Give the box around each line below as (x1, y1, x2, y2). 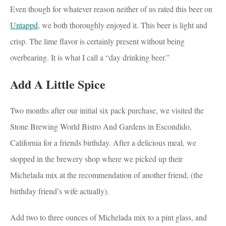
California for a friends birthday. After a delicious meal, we (10, 137, 196, 148)
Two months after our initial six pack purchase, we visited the (10, 105, 204, 116)
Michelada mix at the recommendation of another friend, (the (10, 169, 203, 181)
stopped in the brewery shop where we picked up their (10, 153, 183, 164)
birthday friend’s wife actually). (10, 186, 109, 197)
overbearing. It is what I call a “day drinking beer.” (10, 52, 169, 63)
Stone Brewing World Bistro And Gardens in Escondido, (10, 121, 192, 132)
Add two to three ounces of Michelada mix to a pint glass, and (10, 212, 207, 223)
